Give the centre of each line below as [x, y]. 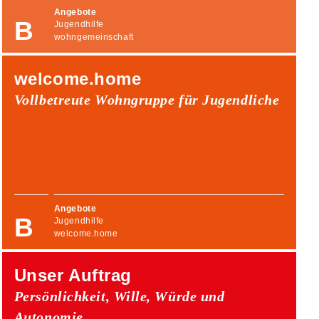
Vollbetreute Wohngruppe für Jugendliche [147, 99]
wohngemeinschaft [94, 37]
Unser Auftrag [73, 275]
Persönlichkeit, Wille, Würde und [119, 296]
